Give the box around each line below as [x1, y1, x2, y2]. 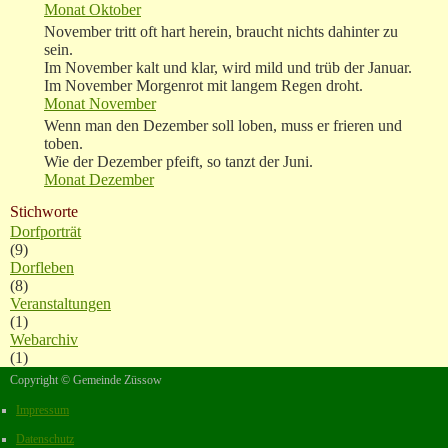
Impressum [16, 402, 69, 417]
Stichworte [10, 203, 78, 221]
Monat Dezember [44, 171, 154, 189]
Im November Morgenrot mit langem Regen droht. [44, 77, 363, 95]
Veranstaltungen [10, 295, 111, 313]
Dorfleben [10, 259, 74, 277]
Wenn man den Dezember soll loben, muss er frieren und [44, 117, 402, 135]
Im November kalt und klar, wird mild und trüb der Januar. [44, 59, 412, 77]
